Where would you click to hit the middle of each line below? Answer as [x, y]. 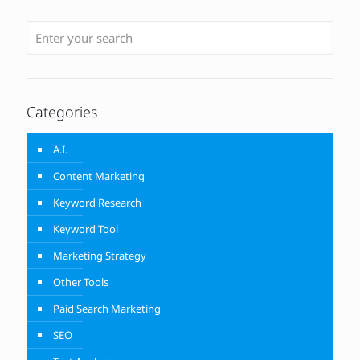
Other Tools [81, 282]
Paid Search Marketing [107, 309]
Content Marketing [99, 176]
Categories [62, 112]
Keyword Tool [86, 229]
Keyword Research [97, 202]
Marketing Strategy [100, 256]
